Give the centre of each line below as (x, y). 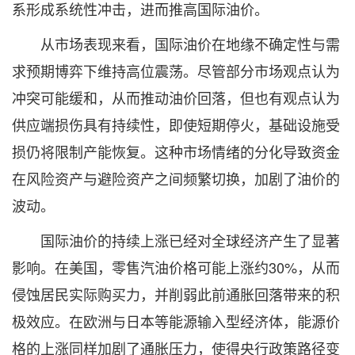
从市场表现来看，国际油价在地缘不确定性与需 (176, 44)
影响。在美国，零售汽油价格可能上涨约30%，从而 (176, 267)
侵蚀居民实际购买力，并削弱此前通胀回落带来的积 (176, 294)
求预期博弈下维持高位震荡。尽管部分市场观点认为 (176, 71)
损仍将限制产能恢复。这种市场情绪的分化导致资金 (176, 151)
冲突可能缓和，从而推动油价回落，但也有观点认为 (176, 97)
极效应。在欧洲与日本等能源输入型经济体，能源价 (176, 321)
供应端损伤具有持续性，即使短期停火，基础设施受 (176, 124)
